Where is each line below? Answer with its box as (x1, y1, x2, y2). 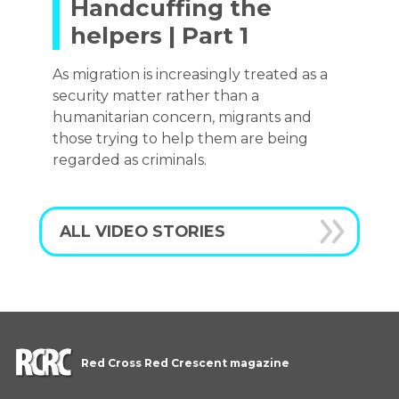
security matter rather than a (53, 87, 259, 104)
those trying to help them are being (53, 130, 308, 147)
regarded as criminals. (53, 151, 207, 168)
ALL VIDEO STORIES (60, 222, 225, 240)
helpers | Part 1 (70, 21, 248, 50)
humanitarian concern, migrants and (53, 109, 312, 126)
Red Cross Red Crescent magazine (81, 355, 289, 370)
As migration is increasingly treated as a (53, 66, 328, 83)
